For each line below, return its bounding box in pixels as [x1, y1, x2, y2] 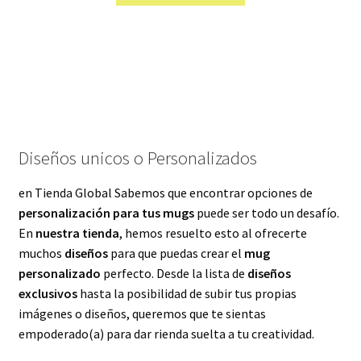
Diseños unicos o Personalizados [18, 147, 257, 170]
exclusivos [18, 284, 77, 301]
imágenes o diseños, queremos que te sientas [18, 305, 266, 322]
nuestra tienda [32, 224, 119, 241]
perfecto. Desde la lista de [100, 264, 247, 281]
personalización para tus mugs [18, 204, 194, 221]
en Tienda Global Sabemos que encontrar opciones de [18, 184, 313, 201]
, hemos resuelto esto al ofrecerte [118, 224, 307, 241]
